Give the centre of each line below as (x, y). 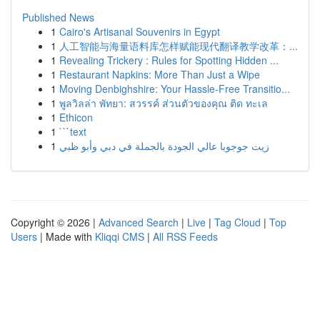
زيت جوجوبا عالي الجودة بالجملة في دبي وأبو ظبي (164, 146)
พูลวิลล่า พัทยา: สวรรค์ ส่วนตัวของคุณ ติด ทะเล (164, 103)
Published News (58, 17)
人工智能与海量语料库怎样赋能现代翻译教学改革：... (179, 46)
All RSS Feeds (185, 236)
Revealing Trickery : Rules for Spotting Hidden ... (169, 60)
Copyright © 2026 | (55, 222)
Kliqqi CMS (120, 236)
